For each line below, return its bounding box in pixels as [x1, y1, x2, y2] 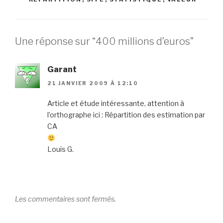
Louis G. [47, 145, 74, 154]
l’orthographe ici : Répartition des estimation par [47, 111, 205, 119]
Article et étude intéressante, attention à [47, 99, 184, 108]
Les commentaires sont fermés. [15, 195, 116, 204]
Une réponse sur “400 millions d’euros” [15, 35, 194, 47]
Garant [47, 64, 77, 74]
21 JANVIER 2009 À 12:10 [47, 80, 138, 87]
